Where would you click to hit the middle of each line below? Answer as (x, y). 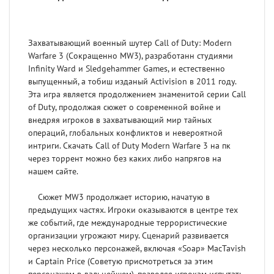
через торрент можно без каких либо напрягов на (125, 159)
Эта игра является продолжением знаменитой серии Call (137, 95)
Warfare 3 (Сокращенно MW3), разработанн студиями (131, 56)
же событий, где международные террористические (128, 223)
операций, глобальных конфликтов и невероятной (125, 133)
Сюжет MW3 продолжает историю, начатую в (119, 198)
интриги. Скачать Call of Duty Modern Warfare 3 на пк (129, 146)
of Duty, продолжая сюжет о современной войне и (124, 108)
